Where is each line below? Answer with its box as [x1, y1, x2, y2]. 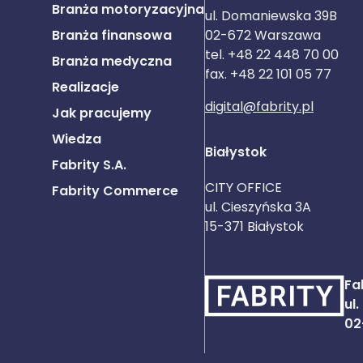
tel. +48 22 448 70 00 [205, 45, 339, 64]
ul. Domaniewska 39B [205, 6, 340, 25]
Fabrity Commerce [52, 181, 178, 200]
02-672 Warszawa [205, 26, 321, 45]
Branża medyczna [52, 52, 172, 70]
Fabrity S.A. [52, 156, 126, 174]
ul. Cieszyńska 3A [205, 198, 311, 216]
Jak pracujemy [52, 104, 152, 122]
